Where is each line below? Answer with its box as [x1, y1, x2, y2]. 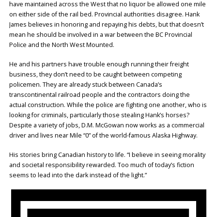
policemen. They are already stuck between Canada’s [9, 80, 162, 89]
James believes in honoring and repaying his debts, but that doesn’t [9, 20, 204, 29]
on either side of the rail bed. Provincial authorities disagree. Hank [9, 10, 200, 18]
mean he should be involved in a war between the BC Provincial [9, 30, 192, 39]
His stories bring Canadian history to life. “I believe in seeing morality [9, 150, 205, 159]
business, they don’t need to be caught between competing [9, 70, 182, 78]
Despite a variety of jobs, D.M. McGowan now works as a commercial [9, 121, 204, 129]
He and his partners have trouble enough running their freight [9, 60, 189, 68]
